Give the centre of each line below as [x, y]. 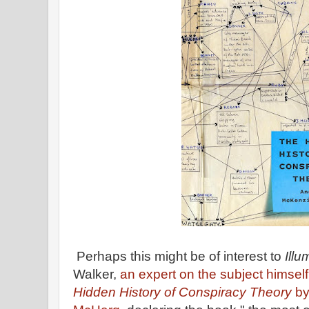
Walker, [95, 274]
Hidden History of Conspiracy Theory [182, 292]
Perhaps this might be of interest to [179, 256]
